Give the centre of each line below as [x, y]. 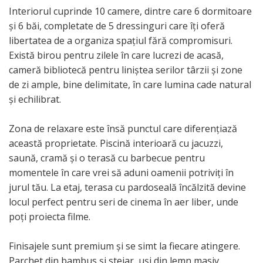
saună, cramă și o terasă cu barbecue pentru [107, 158]
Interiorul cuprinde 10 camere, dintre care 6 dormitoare [130, 11]
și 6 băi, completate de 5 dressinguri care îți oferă [117, 26]
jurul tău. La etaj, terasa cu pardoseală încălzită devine [127, 188]
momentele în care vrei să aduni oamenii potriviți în [121, 173]
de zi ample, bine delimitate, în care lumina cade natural [130, 85]
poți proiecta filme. [50, 217]
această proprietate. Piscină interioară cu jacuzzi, [116, 144]
